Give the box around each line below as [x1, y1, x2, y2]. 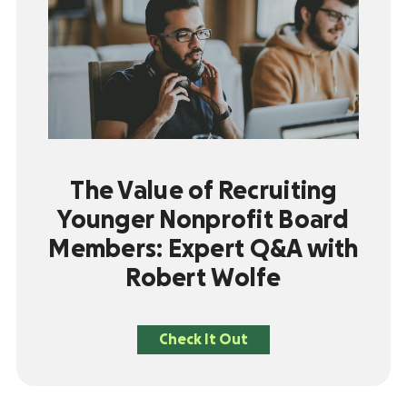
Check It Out [159, 333, 248, 347]
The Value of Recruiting [70, 179, 337, 203]
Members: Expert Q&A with [48, 237, 359, 262]
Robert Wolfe [125, 266, 282, 291]
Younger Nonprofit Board [57, 208, 350, 233]
